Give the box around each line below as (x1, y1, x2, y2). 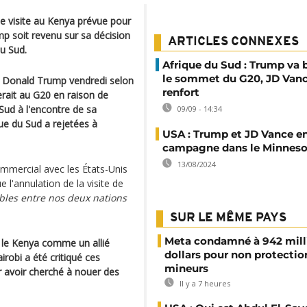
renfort (162, 86, 199, 99)
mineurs (164, 262, 208, 275)
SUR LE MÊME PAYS (170, 212, 286, 225)
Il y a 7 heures (177, 278, 230, 288)
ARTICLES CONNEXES (168, 36, 299, 49)
